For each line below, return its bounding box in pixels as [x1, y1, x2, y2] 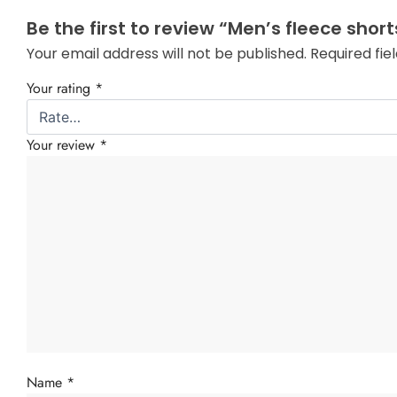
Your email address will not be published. [27, 43, 307, 64]
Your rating [27, 77, 95, 98]
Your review [27, 134, 99, 155]
